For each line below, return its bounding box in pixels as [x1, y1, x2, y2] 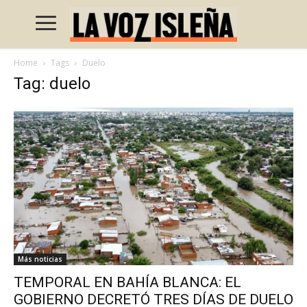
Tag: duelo [14, 74, 90, 94]
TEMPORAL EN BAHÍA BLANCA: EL [14, 273, 241, 291]
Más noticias [18, 254, 62, 264]
